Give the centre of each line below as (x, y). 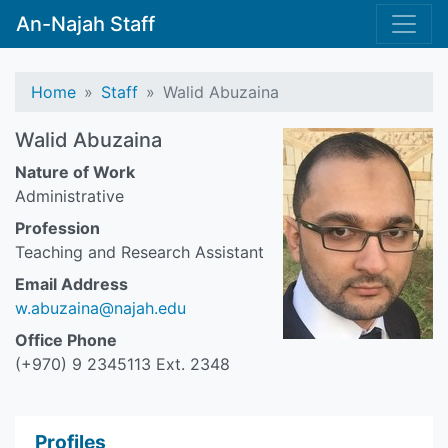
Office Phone (66, 340)
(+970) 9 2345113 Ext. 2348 (122, 364)
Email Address (71, 284)
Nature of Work (75, 172)
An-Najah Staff (85, 24)
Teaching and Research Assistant (139, 252)
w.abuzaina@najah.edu (100, 308)
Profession (57, 228)
